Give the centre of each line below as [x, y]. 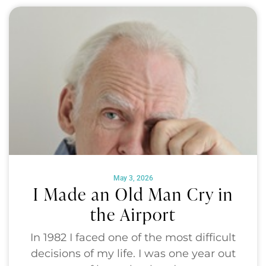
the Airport [133, 214]
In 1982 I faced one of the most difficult [133, 238]
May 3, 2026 [133, 178]
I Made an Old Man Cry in [133, 194]
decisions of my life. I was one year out [133, 254]
